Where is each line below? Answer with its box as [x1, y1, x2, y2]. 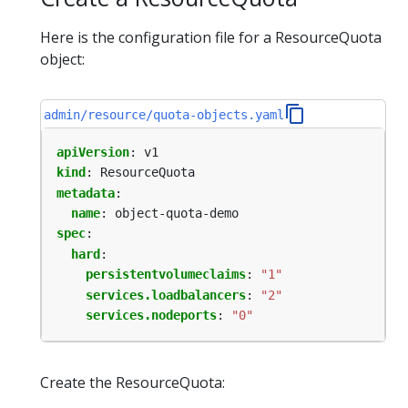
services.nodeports [86, 308, 217, 323]
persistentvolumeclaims [86, 267, 246, 282]
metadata [56, 185, 115, 200]
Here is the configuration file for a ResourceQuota [40, 26, 382, 47]
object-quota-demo [115, 206, 239, 221]
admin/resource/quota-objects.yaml [44, 107, 285, 122]
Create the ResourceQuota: [40, 372, 225, 393]
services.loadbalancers [86, 287, 246, 302]
